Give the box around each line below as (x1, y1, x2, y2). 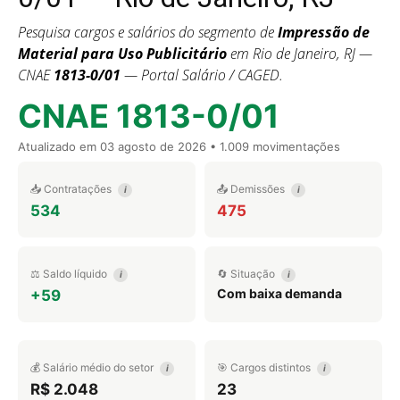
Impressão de (278, 22, 370, 42)
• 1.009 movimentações (206, 139, 340, 154)
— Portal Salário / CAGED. (121, 65, 283, 85)
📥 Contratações (30, 182, 114, 196)
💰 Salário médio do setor (30, 361, 156, 374)
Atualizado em (18, 139, 100, 154)
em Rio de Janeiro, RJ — (227, 44, 372, 63)
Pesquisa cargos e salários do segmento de (18, 22, 278, 42)
